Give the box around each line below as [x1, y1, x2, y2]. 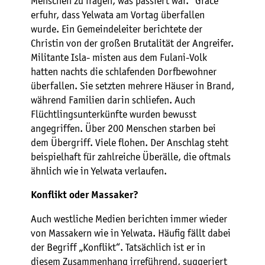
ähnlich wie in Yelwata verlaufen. [31, 166, 167, 177]
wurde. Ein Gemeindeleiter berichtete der [31, 24, 202, 35]
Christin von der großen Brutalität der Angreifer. [31, 38, 234, 49]
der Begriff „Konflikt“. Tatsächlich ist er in [31, 242, 205, 253]
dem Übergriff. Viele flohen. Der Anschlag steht [31, 137, 228, 148]
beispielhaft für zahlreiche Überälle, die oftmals [31, 151, 231, 163]
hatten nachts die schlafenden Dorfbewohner [31, 66, 216, 77]
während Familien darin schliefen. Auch [31, 95, 195, 106]
